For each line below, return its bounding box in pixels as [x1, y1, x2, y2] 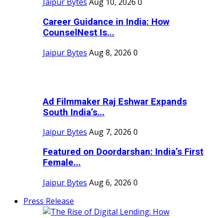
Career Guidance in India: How [43, 17, 169, 28]
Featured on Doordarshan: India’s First [43, 146, 203, 158]
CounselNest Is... [43, 27, 114, 38]
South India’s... [43, 107, 105, 118]
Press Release [23, 195, 74, 206]
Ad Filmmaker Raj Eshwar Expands [43, 96, 187, 107]
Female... [43, 157, 81, 168]
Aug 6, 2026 [89, 177, 131, 188]
